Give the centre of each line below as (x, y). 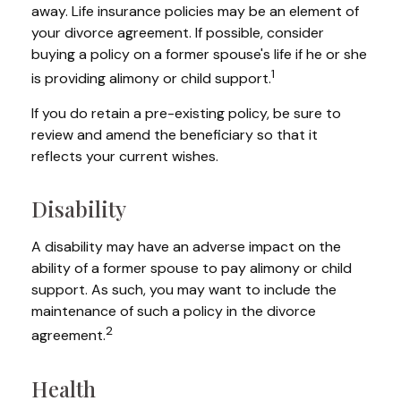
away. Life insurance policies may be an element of (195, 11)
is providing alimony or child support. (151, 79)
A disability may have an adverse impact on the (186, 247)
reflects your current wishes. (125, 157)
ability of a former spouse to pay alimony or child (192, 269)
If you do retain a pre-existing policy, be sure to (186, 114)
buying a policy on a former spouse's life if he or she (199, 54)
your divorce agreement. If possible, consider (178, 33)
